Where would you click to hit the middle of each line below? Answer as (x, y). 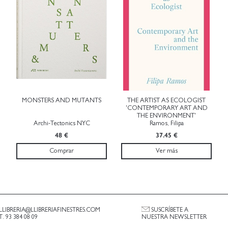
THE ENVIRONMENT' (166, 116)
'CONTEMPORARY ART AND (166, 108)
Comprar (62, 151)
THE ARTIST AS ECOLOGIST (166, 100)
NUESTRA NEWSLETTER (174, 217)
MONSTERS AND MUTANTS (62, 100)
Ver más (166, 151)
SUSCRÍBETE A (169, 209)
